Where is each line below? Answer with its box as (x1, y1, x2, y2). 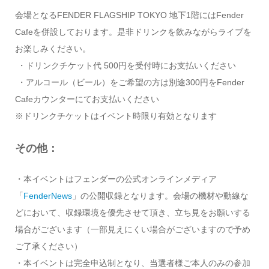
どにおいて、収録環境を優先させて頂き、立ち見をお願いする (14, 208, 250, 218)
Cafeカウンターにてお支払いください (14, 94, 159, 104)
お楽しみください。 (14, 44, 91, 54)
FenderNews (23, 191, 72, 201)
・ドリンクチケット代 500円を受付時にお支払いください (14, 61, 236, 71)
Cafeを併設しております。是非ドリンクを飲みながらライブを (14, 27, 252, 37)
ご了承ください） (14, 241, 82, 252)
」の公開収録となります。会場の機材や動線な (71, 191, 249, 201)
